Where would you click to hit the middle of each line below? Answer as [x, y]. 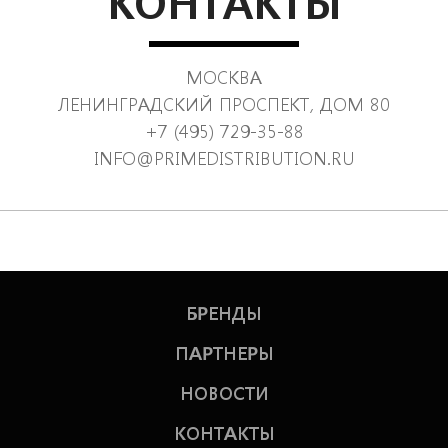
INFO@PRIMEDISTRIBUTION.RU [224, 157]
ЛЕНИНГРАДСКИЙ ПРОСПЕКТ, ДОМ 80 [224, 103]
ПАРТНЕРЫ [224, 352]
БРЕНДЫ [224, 312]
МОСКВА [224, 76]
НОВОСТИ [224, 392]
